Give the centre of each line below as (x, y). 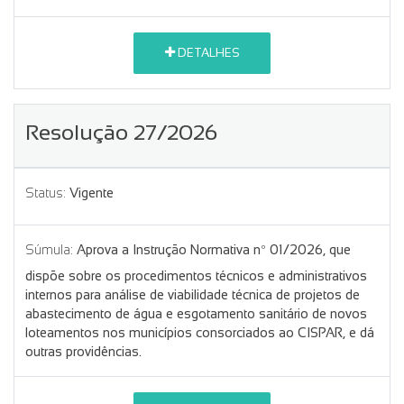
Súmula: (49, 249)
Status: (46, 193)
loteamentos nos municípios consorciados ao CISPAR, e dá (200, 332)
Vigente (92, 193)
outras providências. (83, 351)
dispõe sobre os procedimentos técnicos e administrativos (196, 275)
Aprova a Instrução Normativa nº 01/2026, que (214, 249)
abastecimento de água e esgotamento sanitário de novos (196, 313)
